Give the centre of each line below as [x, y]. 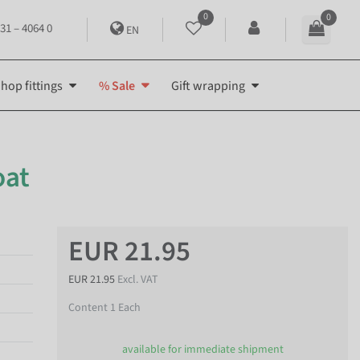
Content [89, 307]
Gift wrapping [208, 86]
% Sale [117, 86]
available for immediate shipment [202, 350]
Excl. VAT [138, 279]
